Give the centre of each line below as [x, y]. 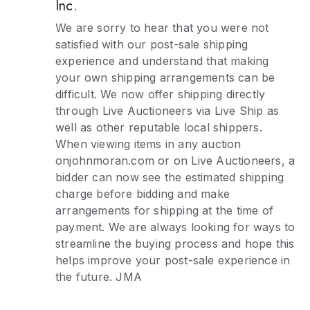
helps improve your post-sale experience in [173, 260]
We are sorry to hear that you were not [162, 28]
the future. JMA [99, 277]
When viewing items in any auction [148, 144]
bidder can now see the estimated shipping [170, 177]
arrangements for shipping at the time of [165, 210]
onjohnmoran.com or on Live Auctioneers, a [175, 161]
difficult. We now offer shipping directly [161, 94]
